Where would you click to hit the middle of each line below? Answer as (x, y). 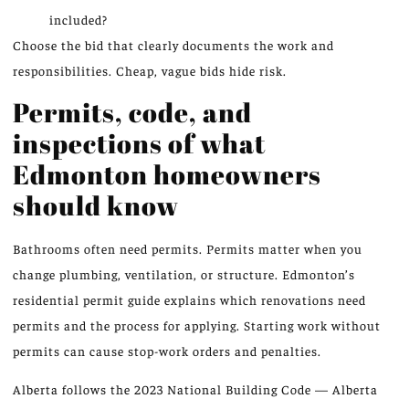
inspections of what (139, 142)
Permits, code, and (132, 111)
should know (96, 204)
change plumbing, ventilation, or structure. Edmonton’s (184, 273)
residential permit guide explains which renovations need (189, 299)
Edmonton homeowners (167, 173)
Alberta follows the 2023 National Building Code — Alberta (195, 389)
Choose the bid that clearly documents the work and (173, 45)
